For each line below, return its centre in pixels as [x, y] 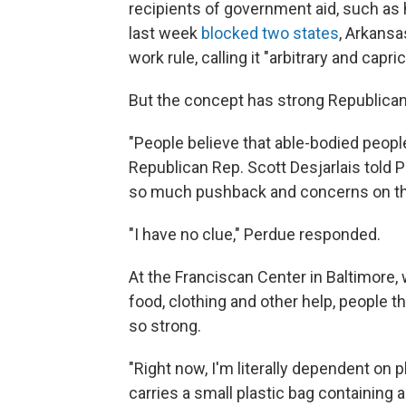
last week [165, 33]
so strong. [165, 326]
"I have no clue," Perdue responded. [255, 234]
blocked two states [270, 33]
